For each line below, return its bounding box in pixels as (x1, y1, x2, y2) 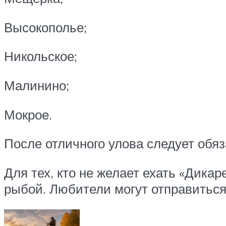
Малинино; (4, 77, 69, 93)
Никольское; (4, 48, 77, 65)
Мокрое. (4, 106, 52, 123)
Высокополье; (4, 19, 87, 35)
